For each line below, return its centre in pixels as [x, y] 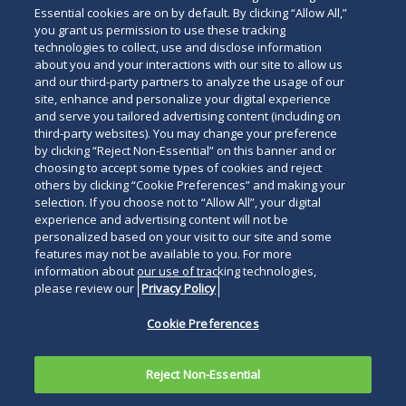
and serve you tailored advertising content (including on [188, 116]
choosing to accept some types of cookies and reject [179, 168]
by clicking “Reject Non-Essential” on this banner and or [186, 150]
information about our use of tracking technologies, [176, 271]
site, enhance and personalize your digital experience [183, 99]
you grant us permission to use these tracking [160, 30]
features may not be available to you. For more [164, 254]
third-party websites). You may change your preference [186, 133]
